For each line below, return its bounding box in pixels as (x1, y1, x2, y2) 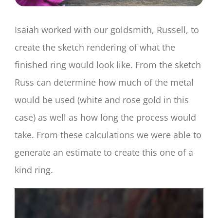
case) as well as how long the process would (15, 111, 196, 123)
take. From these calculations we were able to (15, 128, 201, 141)
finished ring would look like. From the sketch (15, 58, 201, 71)
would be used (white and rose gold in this (15, 93, 189, 106)
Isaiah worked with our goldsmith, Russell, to (15, 23, 199, 36)
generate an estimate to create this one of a (15, 146, 193, 158)
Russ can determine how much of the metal (15, 76, 194, 88)
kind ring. (15, 163, 53, 176)
